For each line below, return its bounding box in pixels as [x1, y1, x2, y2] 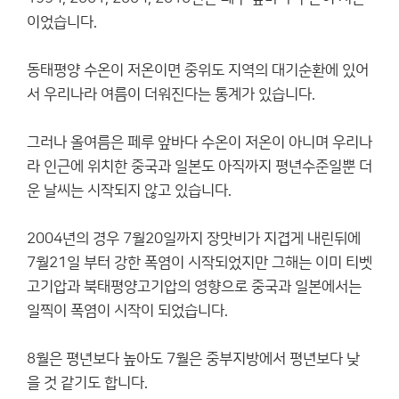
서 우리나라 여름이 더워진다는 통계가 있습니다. [27, 86, 315, 102]
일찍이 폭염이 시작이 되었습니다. [27, 303, 228, 319]
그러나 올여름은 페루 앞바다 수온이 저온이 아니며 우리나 [27, 134, 372, 151]
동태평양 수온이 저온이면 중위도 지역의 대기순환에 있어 [27, 62, 369, 78]
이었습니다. [27, 14, 97, 30]
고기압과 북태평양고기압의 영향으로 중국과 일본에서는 [27, 279, 362, 295]
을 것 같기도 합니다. [27, 375, 148, 391]
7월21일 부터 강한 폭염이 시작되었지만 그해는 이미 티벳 [27, 255, 372, 271]
